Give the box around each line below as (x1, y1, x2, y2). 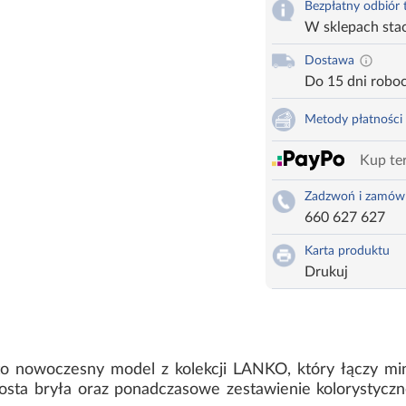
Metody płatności (304, 113, 402, 127)
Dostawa (304, 54, 354, 68)
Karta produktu (304, 245, 390, 258)
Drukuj (304, 265, 348, 280)
